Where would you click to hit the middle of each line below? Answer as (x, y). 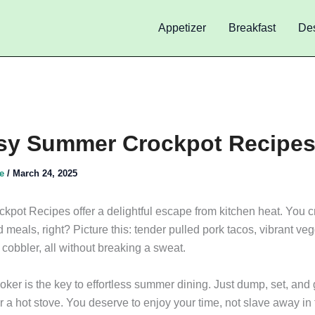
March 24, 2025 (45, 173)
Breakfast (252, 28)
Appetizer (182, 28)
